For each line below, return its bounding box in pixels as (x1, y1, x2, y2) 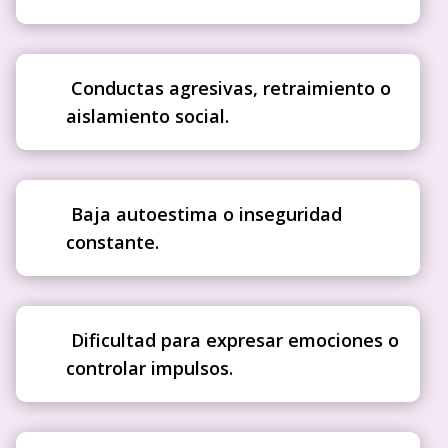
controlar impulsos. (66, 356, 234, 380)
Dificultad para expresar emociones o (66, 328, 400, 352)
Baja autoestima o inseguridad (66, 202, 343, 226)
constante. (66, 230, 160, 254)
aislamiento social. (66, 104, 230, 128)
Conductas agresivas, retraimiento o (66, 76, 392, 100)
